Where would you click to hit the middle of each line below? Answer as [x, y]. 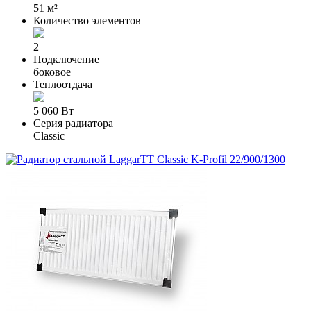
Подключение [66, 60]
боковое [52, 72]
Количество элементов [87, 21]
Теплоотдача [63, 85]
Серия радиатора [73, 124]
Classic [49, 136]
